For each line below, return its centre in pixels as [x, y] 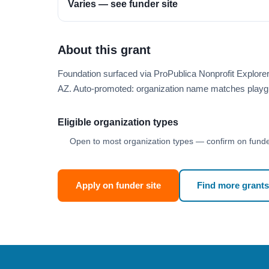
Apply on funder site [118, 185]
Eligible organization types [118, 122]
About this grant [104, 50]
